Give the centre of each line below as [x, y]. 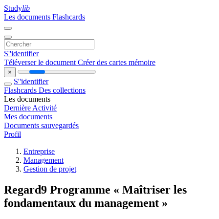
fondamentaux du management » [86, 203]
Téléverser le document [41, 62]
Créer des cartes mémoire [117, 62]
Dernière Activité [30, 108]
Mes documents [28, 117]
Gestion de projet [50, 169]
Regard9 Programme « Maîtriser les [95, 189]
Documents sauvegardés [41, 125]
